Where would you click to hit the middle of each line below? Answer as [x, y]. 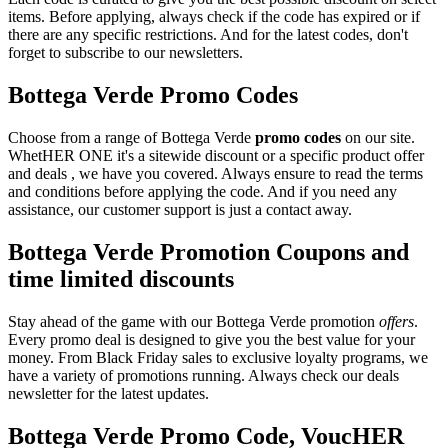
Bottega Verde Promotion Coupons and [208, 251]
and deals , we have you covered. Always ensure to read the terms [215, 173]
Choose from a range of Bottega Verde [131, 137]
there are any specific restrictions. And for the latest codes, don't [208, 35]
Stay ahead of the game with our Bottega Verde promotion [193, 321]
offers [396, 321]
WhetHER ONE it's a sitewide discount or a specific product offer [216, 155]
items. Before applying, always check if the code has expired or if [214, 17]
